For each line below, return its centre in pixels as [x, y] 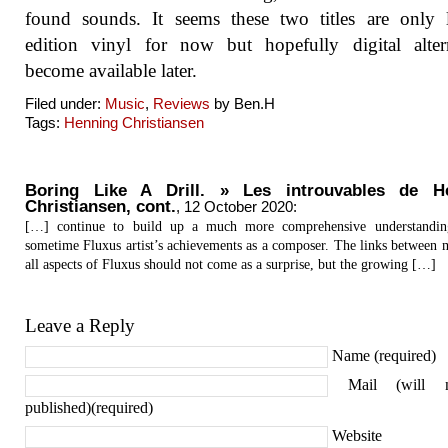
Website [357, 436]
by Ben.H [242, 103]
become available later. [111, 70]
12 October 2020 [238, 206]
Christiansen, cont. [100, 206]
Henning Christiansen [134, 122]
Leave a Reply [80, 326]
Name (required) [384, 356]
